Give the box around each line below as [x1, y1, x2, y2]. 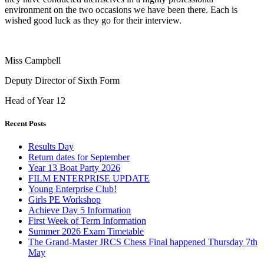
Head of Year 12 [5, 95, 65, 105]
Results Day [28, 141, 74, 151]
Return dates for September [28, 151, 130, 162]
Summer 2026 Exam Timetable [28, 226, 144, 236]
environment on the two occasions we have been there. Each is [5, 4, 237, 15]
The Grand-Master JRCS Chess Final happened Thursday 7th [28, 236, 258, 247]
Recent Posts [5, 118, 46, 128]
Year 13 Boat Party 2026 [28, 162, 120, 173]
